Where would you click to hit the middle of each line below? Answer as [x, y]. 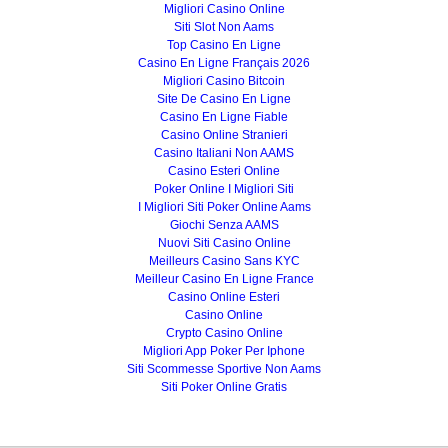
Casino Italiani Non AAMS [224, 153]
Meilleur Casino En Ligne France [224, 279]
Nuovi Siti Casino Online [224, 243]
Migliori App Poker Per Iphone [224, 351]
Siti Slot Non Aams [224, 27]
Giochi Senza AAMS [224, 225]
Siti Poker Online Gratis [224, 387]
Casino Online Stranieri [224, 135]
